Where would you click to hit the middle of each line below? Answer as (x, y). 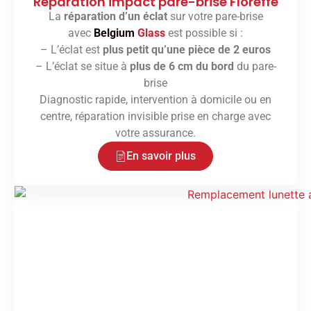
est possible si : (205, 33)
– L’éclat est (72, 50)
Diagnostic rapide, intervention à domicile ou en (155, 100)
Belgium (114, 33)
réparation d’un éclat (115, 17)
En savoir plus (161, 156)
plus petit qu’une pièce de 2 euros (187, 50)
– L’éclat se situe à (82, 67)
